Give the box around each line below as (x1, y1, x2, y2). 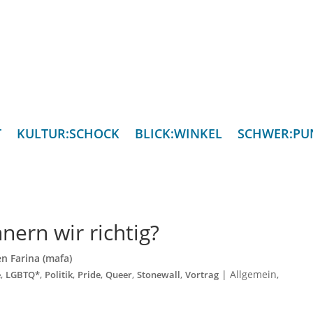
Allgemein (230, 268, 277, 282)
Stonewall (137, 269, 181, 282)
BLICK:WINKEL (134, 125, 222, 143)
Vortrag (185, 269, 219, 282)
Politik (45, 269, 73, 282)
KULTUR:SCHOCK (16, 125, 119, 143)
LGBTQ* (6, 269, 41, 282)
